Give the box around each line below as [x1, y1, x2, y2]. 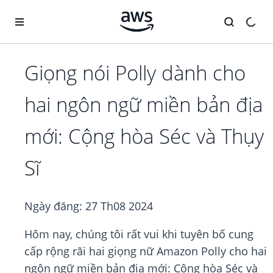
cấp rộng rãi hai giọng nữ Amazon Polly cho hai [24, 244, 267, 259]
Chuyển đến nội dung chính [5, 6, 119, 18]
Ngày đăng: [24, 199, 85, 214]
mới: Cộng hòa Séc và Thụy [24, 122, 264, 151]
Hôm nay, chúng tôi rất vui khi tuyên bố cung [24, 227, 253, 242]
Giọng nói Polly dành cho [24, 59, 246, 87]
